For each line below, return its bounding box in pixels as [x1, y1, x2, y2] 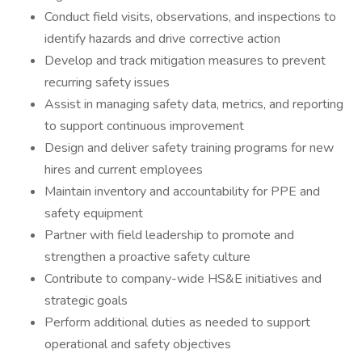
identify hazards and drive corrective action [44, 30, 280, 48]
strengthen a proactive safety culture [44, 248, 250, 266]
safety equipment [44, 204, 143, 222]
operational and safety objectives [44, 335, 231, 353]
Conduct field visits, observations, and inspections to [44, 8, 336, 26]
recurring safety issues [44, 74, 170, 91]
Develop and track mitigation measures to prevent [44, 52, 326, 69]
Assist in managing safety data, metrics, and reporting [44, 95, 343, 113]
